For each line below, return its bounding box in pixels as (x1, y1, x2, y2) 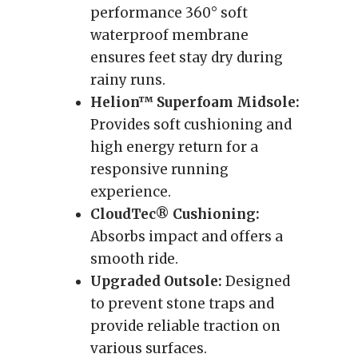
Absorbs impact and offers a (90, 228, 283, 245)
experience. (90, 183, 171, 201)
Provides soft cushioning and (90, 116, 292, 133)
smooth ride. (90, 250, 178, 268)
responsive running (90, 161, 229, 178)
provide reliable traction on (90, 317, 280, 335)
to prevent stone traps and (90, 295, 274, 312)
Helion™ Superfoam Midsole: (90, 93, 300, 111)
